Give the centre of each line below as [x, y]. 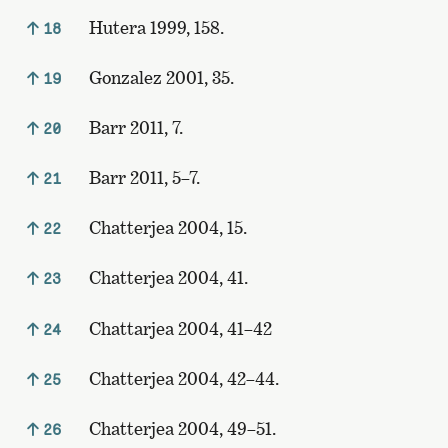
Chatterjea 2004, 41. [166, 278]
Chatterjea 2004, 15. [165, 228]
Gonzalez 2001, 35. [159, 77]
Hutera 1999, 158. [154, 27]
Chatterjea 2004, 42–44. [181, 378]
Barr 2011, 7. [133, 127]
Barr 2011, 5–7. [142, 178]
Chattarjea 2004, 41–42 [178, 328]
